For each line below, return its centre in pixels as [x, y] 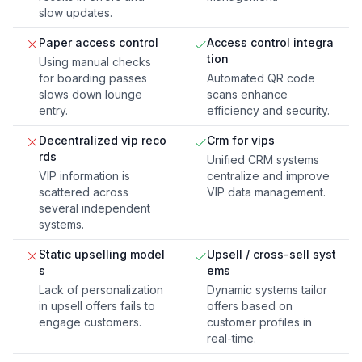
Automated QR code [261, 78]
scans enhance [247, 95]
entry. [53, 111]
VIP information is [84, 176]
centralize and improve [268, 176]
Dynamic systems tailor [267, 290]
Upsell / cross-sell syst [271, 255]
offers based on [250, 306]
